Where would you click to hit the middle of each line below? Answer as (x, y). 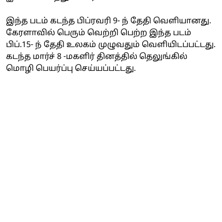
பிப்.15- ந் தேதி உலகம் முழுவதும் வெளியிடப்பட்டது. (111, 45)
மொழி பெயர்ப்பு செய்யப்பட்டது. (71, 69)
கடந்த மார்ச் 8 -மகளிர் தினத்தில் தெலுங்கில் (97, 57)
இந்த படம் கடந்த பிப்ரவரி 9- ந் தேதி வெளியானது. (109, 21)
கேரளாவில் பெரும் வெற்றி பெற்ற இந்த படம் (99, 33)
